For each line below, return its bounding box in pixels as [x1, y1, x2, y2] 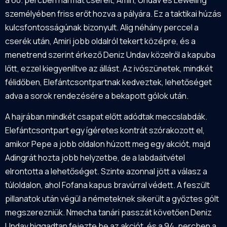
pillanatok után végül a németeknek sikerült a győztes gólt [5, 193, 219, 205]
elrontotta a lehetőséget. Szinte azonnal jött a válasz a [5, 166, 207, 177]
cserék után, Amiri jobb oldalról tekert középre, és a [5, 35, 196, 47]
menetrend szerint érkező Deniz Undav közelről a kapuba [5, 49, 215, 60]
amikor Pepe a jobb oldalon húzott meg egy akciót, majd [5, 138, 210, 150]
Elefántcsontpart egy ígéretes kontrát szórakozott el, [5, 125, 205, 136]
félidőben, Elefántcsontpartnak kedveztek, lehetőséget [5, 76, 212, 88]
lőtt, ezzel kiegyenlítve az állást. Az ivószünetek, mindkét [5, 62, 213, 74]
